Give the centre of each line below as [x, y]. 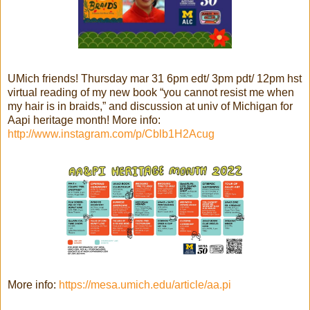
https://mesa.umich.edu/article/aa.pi [145, 284]
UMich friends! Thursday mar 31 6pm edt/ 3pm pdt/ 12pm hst [155, 78]
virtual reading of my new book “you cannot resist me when [151, 92]
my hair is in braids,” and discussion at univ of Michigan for [150, 106]
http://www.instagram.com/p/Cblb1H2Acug [111, 134]
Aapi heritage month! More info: [84, 120]
